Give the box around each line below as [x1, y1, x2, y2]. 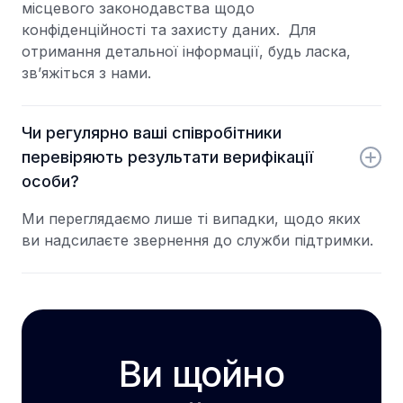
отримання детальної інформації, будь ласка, [22, 42, 351, 60]
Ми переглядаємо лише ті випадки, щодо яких [22, 210, 361, 228]
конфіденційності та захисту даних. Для [22, 21, 316, 39]
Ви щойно [119, 352, 284, 396]
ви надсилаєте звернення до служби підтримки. [22, 231, 373, 249]
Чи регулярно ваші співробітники [22, 123, 282, 142]
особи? [22, 172, 79, 191]
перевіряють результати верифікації [22, 148, 313, 166]
